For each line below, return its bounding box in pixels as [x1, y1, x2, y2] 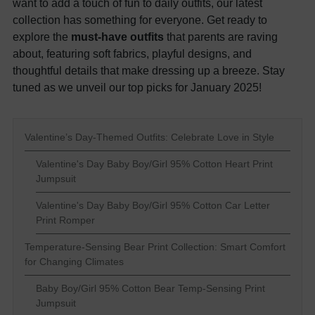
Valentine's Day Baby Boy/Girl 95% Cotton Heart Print [36, 158, 273, 169]
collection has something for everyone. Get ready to [13, 13, 267, 26]
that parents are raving [164, 30, 278, 43]
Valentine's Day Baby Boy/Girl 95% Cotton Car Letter [36, 200, 270, 211]
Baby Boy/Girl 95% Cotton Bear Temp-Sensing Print [36, 283, 265, 294]
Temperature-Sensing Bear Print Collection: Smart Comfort [25, 241, 285, 252]
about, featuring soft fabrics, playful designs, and [13, 47, 252, 60]
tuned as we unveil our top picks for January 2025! [13, 81, 267, 94]
